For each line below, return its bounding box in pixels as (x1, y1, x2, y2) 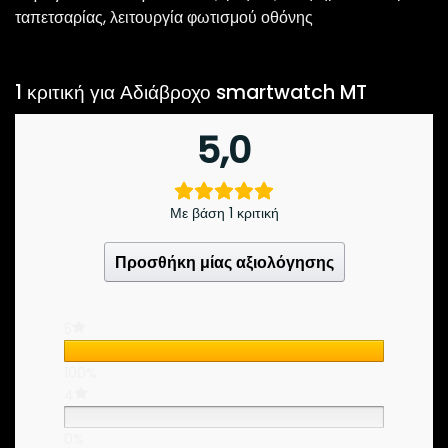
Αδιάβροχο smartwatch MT (120, 78, 367, 106)
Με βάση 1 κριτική (169, 203, 279, 224)
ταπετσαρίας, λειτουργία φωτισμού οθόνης (15, 6, 313, 29)
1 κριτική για (15, 78, 120, 106)
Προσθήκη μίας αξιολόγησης (114, 250, 334, 274)
